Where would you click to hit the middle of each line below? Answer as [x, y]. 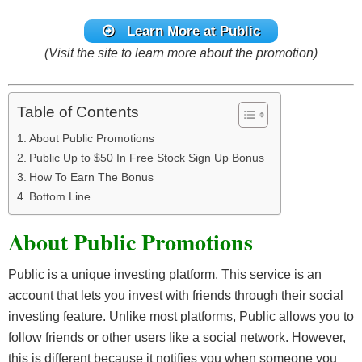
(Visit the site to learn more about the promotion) [181, 53]
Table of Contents [78, 112]
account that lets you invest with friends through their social [176, 295]
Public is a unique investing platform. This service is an [165, 274]
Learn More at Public [193, 31]
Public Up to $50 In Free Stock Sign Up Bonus [146, 157]
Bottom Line [59, 196]
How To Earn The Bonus [91, 177]
